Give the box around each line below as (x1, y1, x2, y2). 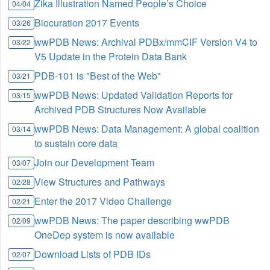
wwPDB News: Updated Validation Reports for (34, 87, 233, 102)
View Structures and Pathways (34, 174, 166, 189)
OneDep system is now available (34, 227, 175, 242)
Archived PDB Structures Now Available (34, 102, 207, 116)
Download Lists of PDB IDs (34, 246, 151, 261)
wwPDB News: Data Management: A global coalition (34, 121, 260, 136)
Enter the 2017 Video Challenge (34, 193, 172, 208)
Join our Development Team (34, 155, 155, 169)
